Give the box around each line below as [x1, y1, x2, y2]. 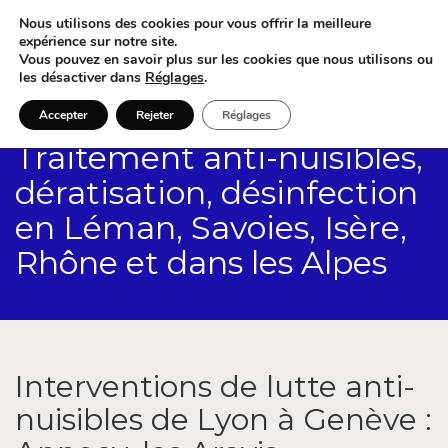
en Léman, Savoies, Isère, [15, 208, 407, 247]
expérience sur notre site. [19, 32, 177, 51]
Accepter [39, 107, 88, 123]
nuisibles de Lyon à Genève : [15, 401, 432, 438]
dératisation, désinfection [15, 173, 418, 212]
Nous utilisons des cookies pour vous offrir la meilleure [19, 14, 371, 33]
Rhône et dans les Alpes [15, 243, 387, 282]
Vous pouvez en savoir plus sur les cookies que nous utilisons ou [19, 50, 433, 69]
